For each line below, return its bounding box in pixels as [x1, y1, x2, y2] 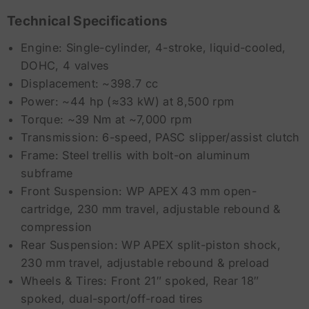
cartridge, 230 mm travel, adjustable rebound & [21, 202, 281, 217]
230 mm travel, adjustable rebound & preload [21, 256, 270, 270]
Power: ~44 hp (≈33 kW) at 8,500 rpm [21, 94, 235, 109]
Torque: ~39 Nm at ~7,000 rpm [21, 112, 192, 127]
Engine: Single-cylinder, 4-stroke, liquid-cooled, [21, 41, 286, 55]
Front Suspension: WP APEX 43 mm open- [21, 184, 257, 199]
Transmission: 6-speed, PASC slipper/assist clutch [21, 130, 300, 145]
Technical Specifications [7, 12, 168, 29]
